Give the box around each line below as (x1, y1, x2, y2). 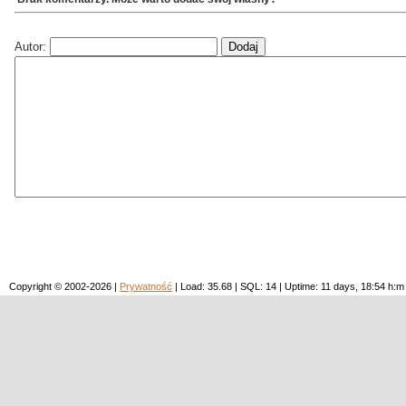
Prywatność (120, 280, 172, 292)
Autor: (14, 39, 50, 53)
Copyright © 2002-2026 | (9, 280, 120, 292)
